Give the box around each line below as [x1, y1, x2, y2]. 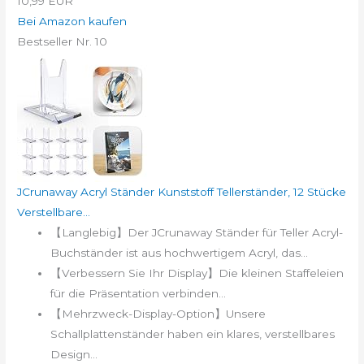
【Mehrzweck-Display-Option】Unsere [50, 306, 266, 320]
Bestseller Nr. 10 [17, 34, 108, 48]
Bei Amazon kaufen [17, 14, 128, 28]
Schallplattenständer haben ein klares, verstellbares [50, 327, 336, 340]
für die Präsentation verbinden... [50, 286, 227, 300]
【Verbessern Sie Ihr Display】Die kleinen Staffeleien [50, 266, 344, 279]
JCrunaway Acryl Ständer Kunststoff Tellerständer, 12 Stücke [17, 184, 347, 198]
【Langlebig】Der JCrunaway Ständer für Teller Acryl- [50, 225, 344, 239]
